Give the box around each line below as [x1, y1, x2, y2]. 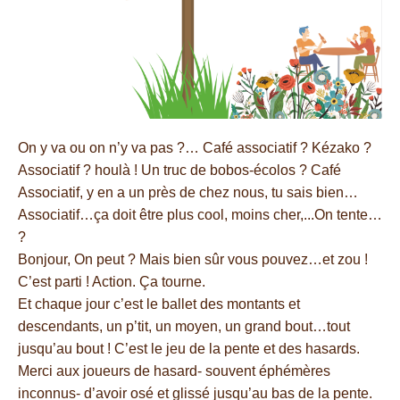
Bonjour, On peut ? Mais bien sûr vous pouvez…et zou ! [18, 252, 368, 267]
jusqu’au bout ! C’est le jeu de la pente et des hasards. [18, 341, 360, 356]
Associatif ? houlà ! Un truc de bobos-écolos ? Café [18, 162, 341, 178]
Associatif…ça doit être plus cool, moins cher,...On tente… [18, 207, 382, 222]
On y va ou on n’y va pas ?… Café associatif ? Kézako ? [18, 140, 371, 155]
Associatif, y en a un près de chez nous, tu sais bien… [18, 185, 358, 200]
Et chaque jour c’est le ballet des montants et [18, 296, 300, 312]
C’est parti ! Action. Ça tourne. [18, 274, 205, 289]
